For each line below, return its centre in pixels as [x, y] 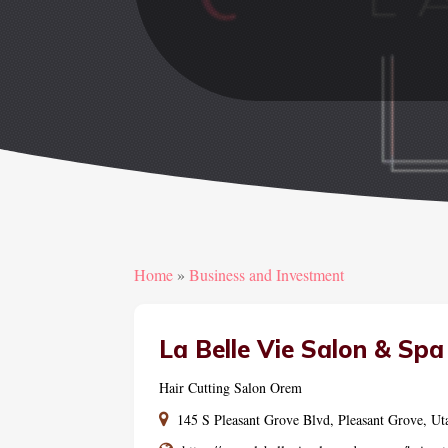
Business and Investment [267, 275]
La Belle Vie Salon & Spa [302, 348]
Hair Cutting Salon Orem [231, 387]
